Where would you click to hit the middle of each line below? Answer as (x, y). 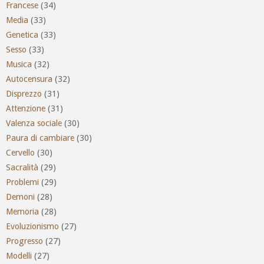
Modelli (19, 255)
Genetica (22, 34)
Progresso (24, 241)
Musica (19, 64)
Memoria (22, 211)
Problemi (22, 182)
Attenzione (26, 108)
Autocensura (29, 79)
